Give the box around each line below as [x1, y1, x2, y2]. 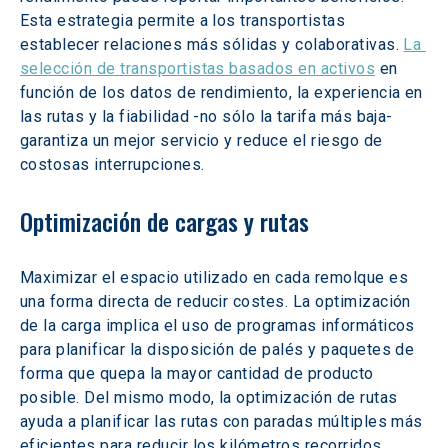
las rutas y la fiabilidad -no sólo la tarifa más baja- [20, 107, 398, 126]
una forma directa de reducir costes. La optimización [20, 292, 416, 311]
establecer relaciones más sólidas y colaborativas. [20, 35, 404, 54]
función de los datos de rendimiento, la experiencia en [20, 83, 428, 102]
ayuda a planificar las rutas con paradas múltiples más [20, 412, 428, 431]
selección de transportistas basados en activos [20, 59, 376, 78]
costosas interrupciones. [20, 155, 205, 174]
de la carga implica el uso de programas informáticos [20, 316, 420, 335]
